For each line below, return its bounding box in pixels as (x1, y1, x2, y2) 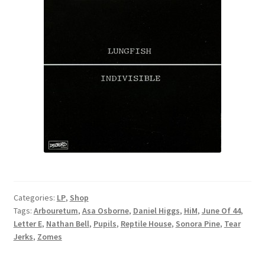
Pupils (93, 218, 117, 230)
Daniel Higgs (132, 205, 180, 216)
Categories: (13, 192, 57, 203)
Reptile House (120, 218, 172, 230)
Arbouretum (33, 205, 78, 216)
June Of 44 (201, 205, 241, 216)
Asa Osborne (82, 205, 129, 216)
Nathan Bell (46, 218, 89, 230)
